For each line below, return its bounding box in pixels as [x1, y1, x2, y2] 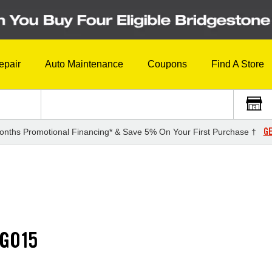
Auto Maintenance [45, 59, 123, 70]
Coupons [148, 59, 187, 70]
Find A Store [211, 59, 264, 70]
